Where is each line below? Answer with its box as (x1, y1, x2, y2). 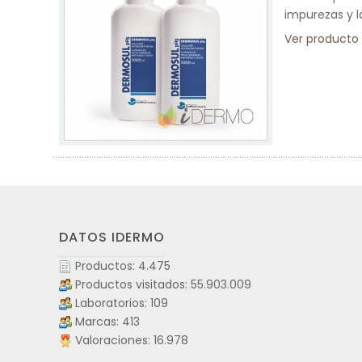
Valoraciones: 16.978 (75, 332, 188, 348)
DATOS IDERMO (59, 228, 165, 246)
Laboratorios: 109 (75, 295, 168, 311)
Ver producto (284, 31, 359, 47)
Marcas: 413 (75, 314, 140, 330)
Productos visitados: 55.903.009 (75, 276, 251, 293)
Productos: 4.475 (75, 258, 170, 274)
